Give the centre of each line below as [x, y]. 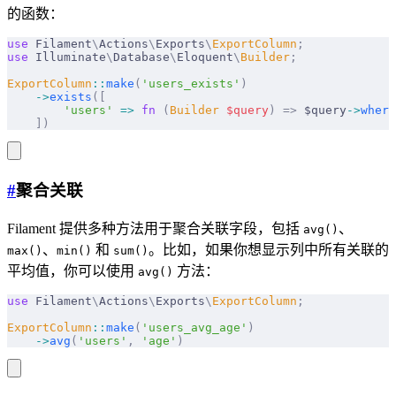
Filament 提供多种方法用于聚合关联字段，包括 [155, 229]
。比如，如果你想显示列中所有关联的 [269, 250]
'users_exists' [191, 83]
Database [141, 57]
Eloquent [205, 57]
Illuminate [67, 57]
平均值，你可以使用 [72, 271]
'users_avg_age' [194, 328]
